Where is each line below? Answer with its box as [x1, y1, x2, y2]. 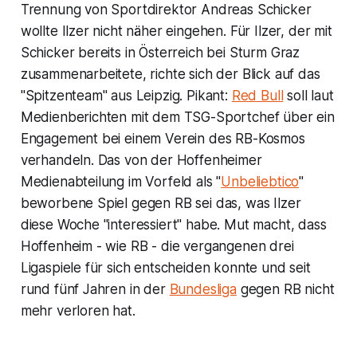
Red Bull [231, 87, 284, 104]
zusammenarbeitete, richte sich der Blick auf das [20, 65, 320, 82]
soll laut [283, 87, 334, 104]
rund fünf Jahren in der [20, 280, 170, 297]
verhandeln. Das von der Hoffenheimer [20, 151, 262, 168]
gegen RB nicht [236, 280, 335, 297]
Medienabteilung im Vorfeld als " [20, 173, 222, 190]
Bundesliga [169, 280, 237, 297]
